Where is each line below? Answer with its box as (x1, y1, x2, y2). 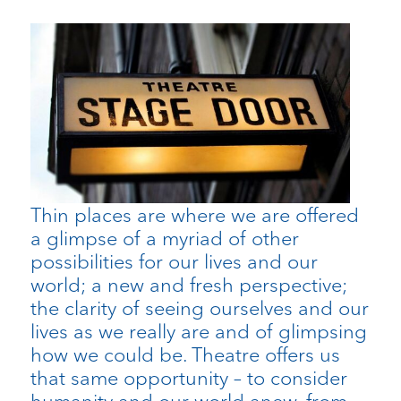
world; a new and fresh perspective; (30, 271, 347, 297)
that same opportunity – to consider (30, 364, 347, 390)
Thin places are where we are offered (30, 201, 359, 227)
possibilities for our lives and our (30, 248, 318, 274)
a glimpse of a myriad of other (30, 225, 299, 251)
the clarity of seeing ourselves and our (30, 294, 369, 320)
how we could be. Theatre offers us (30, 341, 340, 367)
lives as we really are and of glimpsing (30, 318, 367, 344)
